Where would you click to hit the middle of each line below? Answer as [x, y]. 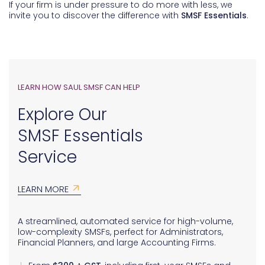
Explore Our [62, 115]
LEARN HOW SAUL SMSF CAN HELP [79, 88]
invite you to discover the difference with [95, 16]
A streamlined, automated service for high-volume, [125, 222]
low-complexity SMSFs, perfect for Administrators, [120, 232]
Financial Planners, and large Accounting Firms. [117, 243]
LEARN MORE [43, 189]
